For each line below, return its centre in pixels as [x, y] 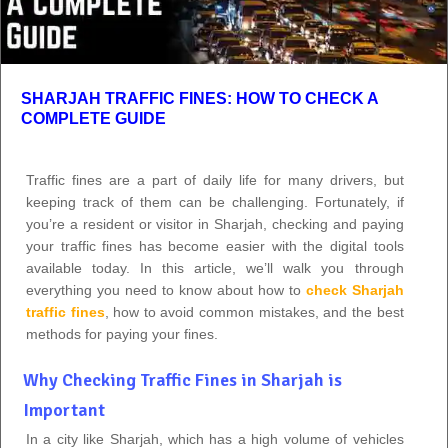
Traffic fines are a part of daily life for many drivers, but [215, 179]
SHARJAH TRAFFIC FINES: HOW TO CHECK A [199, 98]
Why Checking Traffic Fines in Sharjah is [182, 379]
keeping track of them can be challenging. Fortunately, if [215, 201]
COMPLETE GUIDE [93, 118]
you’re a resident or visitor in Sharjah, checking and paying [215, 223]
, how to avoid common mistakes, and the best [254, 311]
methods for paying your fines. [122, 333]
